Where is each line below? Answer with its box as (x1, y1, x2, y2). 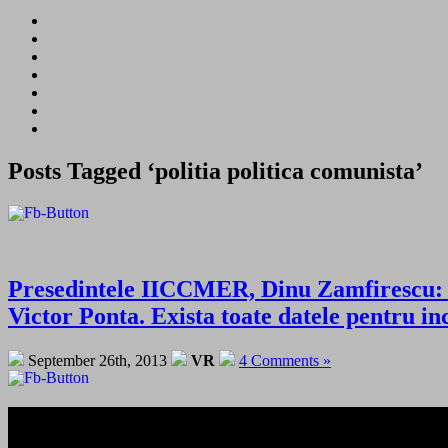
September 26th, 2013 (24, 351, 171, 369)
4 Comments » (239, 351, 331, 369)
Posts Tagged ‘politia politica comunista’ (8, 157, 423, 184)
